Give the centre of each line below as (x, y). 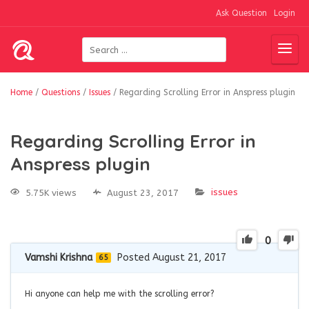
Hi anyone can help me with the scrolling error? (120, 293)
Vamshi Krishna (59, 257)
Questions (61, 92)
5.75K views (51, 192)
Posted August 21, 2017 (172, 257)
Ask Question (241, 13)
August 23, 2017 (143, 192)
